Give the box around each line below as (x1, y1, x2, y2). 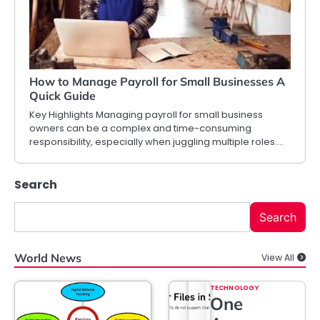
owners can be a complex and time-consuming (29, 121, 251, 136)
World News (14, 251, 81, 266)
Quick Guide (29, 89, 96, 104)
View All (261, 251, 294, 264)
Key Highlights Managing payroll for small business (29, 108, 263, 122)
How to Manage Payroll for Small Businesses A (29, 74, 285, 89)
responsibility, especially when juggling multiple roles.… (29, 135, 284, 149)
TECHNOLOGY (210, 283, 259, 293)
